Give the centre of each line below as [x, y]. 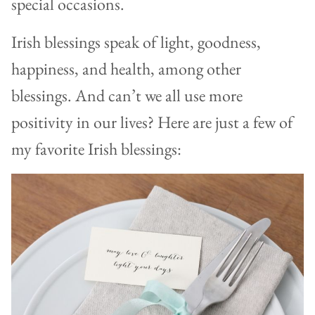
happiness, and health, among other [126, 68]
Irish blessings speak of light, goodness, [136, 41]
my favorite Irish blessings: [98, 148]
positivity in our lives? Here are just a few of [152, 122]
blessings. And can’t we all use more [127, 95]
